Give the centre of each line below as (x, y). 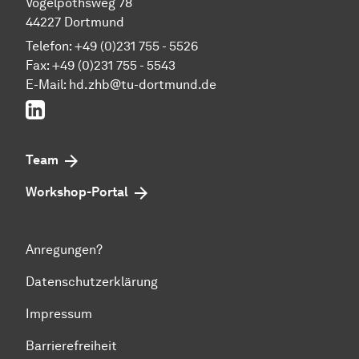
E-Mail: (47, 85)
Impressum (59, 314)
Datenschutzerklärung (92, 282)
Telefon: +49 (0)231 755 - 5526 (112, 46)
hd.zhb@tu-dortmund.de (143, 85)
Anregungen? (64, 250)
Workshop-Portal (77, 192)
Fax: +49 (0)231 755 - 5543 (101, 66)
